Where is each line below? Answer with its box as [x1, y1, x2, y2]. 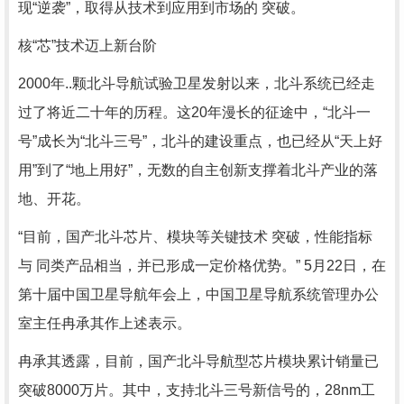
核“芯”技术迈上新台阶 [18, 38, 157, 53]
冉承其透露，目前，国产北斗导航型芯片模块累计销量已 [18, 353, 379, 369]
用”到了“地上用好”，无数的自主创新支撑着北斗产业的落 [18, 162, 378, 178]
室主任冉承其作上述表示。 [18, 316, 191, 331]
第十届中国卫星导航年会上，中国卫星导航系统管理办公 [18, 287, 379, 302]
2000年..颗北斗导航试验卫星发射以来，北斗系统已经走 [18, 76, 375, 91]
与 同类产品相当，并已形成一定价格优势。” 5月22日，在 [18, 258, 386, 273]
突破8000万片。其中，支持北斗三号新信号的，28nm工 [18, 382, 375, 398]
